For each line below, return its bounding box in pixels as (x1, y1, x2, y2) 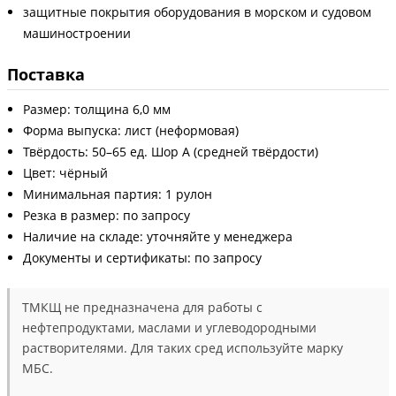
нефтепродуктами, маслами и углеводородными (22, 318, 316, 336)
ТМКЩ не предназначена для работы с (22, 298, 263, 316)
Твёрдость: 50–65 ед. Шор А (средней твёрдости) (23, 142, 318, 160)
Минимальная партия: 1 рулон (23, 185, 212, 202)
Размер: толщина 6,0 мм (23, 100, 171, 118)
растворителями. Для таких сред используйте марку (22, 339, 343, 356)
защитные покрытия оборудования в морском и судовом (23, 3, 371, 20)
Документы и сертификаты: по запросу (23, 248, 262, 266)
